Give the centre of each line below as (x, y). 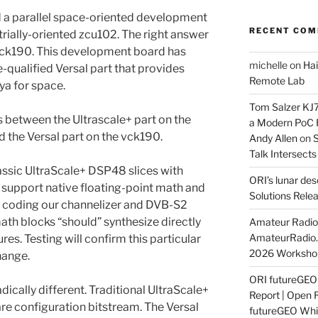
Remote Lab (276, 80)
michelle (268, 65)
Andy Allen (273, 138)
